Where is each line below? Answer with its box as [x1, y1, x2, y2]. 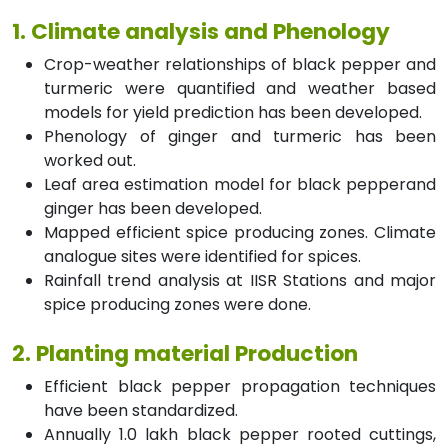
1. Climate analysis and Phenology [12, 15, 390, 47]
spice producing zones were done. [44, 292, 311, 316]
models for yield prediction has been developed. [44, 100, 422, 124]
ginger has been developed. [44, 196, 262, 220]
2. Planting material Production [12, 337, 358, 369]
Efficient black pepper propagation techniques [44, 374, 436, 398]
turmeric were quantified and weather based [44, 76, 436, 100]
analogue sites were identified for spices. [44, 244, 361, 268]
